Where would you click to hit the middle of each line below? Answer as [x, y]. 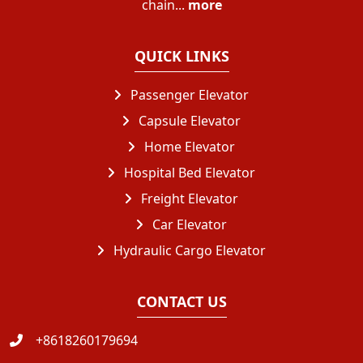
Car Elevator [188, 224]
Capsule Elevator [188, 120]
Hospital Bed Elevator [188, 172]
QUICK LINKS [181, 56]
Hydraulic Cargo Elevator [188, 250]
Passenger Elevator [188, 94]
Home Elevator [188, 146]
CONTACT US [181, 301]
